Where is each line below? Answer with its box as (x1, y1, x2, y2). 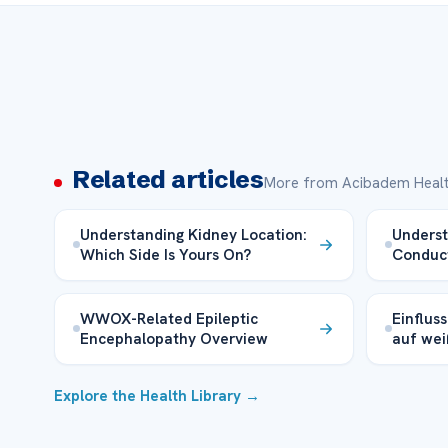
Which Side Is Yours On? (79, 243, 251, 265)
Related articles (71, 164, 264, 194)
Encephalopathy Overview (79, 327, 268, 349)
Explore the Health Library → (53, 385, 260, 406)
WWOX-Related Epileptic (79, 307, 258, 329)
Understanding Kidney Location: (79, 223, 307, 245)
